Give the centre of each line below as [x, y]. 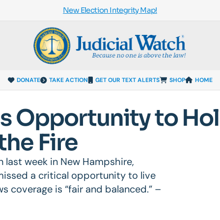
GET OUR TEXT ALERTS [127, 80]
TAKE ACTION [68, 80]
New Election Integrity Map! [110, 10]
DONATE [28, 80]
